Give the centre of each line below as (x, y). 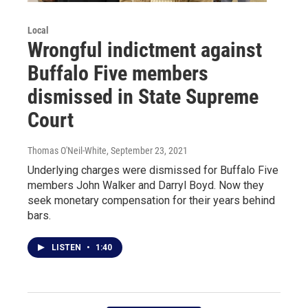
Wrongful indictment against (145, 49)
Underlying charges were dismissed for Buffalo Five (153, 170)
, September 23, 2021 (147, 150)
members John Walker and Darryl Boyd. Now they (146, 185)
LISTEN (67, 247)
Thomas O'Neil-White (67, 150)
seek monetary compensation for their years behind (151, 200)
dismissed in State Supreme (143, 96)
